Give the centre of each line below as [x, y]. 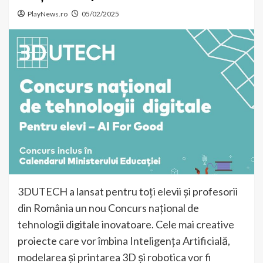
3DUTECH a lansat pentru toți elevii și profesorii [128, 192]
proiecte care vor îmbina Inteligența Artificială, [124, 241]
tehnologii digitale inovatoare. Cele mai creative [126, 225]
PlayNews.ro [48, 14]
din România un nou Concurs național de [108, 208]
